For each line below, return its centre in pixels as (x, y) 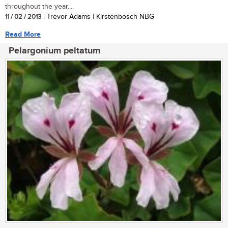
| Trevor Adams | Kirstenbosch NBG (98, 17)
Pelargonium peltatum (54, 51)
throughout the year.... (39, 7)
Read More (23, 35)
